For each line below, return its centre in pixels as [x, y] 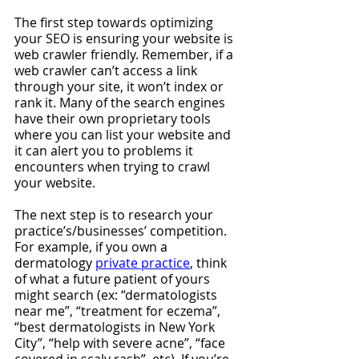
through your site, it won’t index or [121, 87]
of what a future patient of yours [114, 279]
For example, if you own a [93, 247]
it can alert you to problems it [105, 151]
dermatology [55, 263]
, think [210, 263]
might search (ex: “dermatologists [117, 295]
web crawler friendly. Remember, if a [125, 54]
